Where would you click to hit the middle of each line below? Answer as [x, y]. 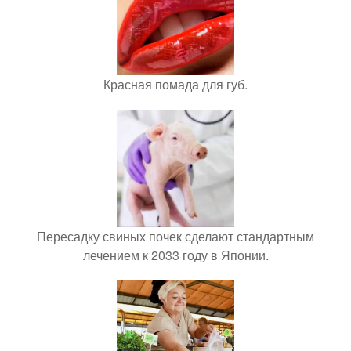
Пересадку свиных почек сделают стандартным [175, 236]
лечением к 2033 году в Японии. [175, 255]
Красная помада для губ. [175, 84]
